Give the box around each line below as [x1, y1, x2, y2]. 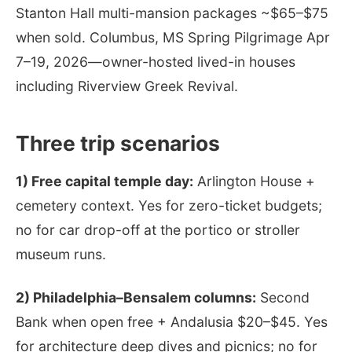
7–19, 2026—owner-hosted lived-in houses [16, 53, 295, 70]
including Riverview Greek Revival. [16, 77, 238, 94]
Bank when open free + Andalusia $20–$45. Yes [16, 313, 328, 330]
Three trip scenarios [16, 130, 220, 156]
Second [256, 288, 310, 306]
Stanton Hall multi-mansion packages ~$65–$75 [16, 4, 328, 21]
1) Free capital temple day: [16, 172, 193, 189]
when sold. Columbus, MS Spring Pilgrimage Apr [16, 28, 330, 46]
